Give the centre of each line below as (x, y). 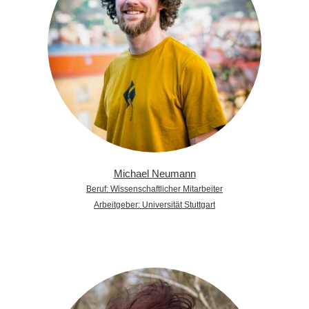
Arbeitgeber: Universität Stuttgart (154, 205)
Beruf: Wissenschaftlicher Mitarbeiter (154, 189)
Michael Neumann (154, 173)
